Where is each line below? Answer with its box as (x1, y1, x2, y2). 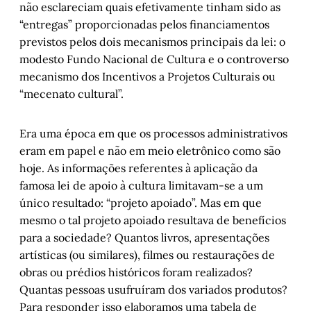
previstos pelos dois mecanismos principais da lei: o (19, 35, 285, 49)
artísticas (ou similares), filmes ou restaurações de (19, 248, 275, 262)
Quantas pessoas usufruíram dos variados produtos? (19, 283, 287, 297)
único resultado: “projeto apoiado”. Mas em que (19, 196, 262, 210)
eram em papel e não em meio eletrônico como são (19, 144, 280, 158)
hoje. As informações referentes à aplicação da (19, 161, 258, 176)
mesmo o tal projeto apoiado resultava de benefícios (19, 213, 286, 228)
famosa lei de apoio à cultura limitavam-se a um (19, 178, 263, 193)
